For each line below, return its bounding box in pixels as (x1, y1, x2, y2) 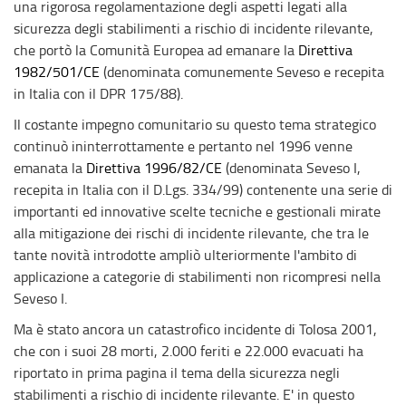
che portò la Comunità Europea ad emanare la (14, 40, 295, 60)
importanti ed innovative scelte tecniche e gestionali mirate (14, 201, 381, 221)
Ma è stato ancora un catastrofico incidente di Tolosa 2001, (14, 319, 377, 339)
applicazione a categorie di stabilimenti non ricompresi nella (14, 266, 381, 286)
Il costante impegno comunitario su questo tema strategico (14, 114, 376, 134)
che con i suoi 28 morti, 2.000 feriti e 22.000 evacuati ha (14, 341, 363, 361)
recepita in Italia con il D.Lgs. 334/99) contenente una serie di (14, 179, 392, 199)
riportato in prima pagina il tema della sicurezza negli (14, 362, 340, 382)
